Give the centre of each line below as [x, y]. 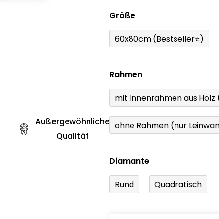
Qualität [72, 136]
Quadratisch [178, 184]
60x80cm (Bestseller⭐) [159, 39]
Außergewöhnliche [72, 122]
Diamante [129, 161]
